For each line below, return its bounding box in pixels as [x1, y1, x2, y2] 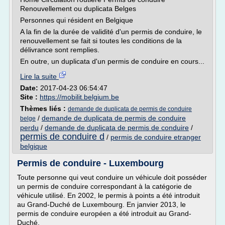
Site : [20, 93, 40, 101]
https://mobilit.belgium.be [40, 93, 119, 101]
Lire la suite [20, 72, 59, 80]
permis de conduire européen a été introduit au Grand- [17, 209, 191, 217]
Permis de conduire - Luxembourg [17, 158, 164, 168]
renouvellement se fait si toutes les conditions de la [20, 37, 182, 45]
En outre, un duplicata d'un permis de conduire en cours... [20, 57, 204, 65]
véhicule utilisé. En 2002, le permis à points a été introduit [17, 191, 200, 199]
